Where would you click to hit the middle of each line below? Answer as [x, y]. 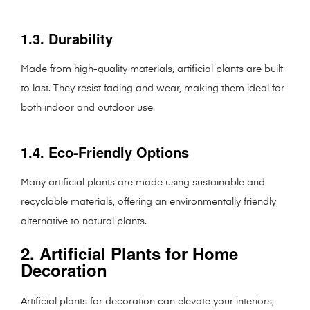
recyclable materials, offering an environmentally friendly [148, 202]
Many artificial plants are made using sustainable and [143, 183]
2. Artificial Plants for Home [129, 254]
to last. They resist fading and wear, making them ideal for [153, 89]
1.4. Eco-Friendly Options [105, 152]
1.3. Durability [67, 39]
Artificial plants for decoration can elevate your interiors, [147, 302]
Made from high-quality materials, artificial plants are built [152, 70]
